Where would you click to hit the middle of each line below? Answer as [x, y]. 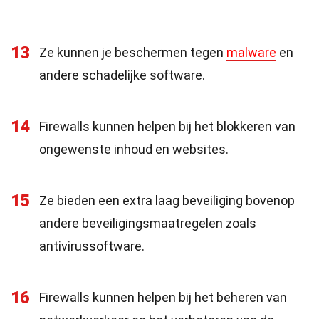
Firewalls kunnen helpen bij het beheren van [163, 297]
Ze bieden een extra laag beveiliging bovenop [167, 200]
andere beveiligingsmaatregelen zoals [148, 223]
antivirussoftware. [92, 246]
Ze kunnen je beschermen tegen [133, 52]
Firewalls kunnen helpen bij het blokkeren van [167, 126]
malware [251, 52]
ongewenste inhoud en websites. [134, 149]
